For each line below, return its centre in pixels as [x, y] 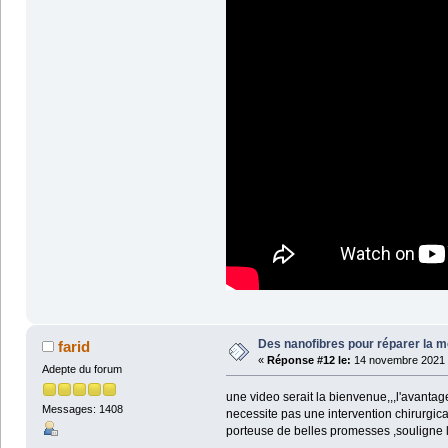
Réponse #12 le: [308, 359]
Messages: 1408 [82, 409]
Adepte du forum [81, 368]
